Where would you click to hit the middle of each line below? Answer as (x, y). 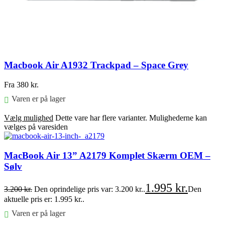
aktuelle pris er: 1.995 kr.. (44, 199)
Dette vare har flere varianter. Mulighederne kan (131, 118)
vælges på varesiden (36, 127)
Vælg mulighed (29, 118)
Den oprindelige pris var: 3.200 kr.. (90, 189)
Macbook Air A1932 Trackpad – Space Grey (96, 65)
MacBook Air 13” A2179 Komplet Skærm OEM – (107, 155)
